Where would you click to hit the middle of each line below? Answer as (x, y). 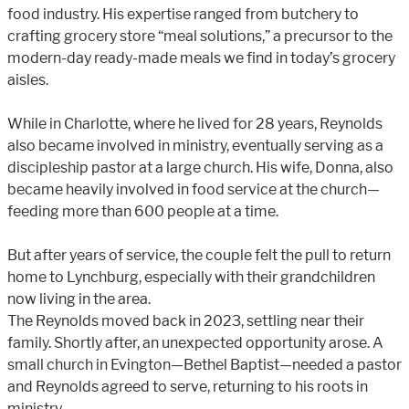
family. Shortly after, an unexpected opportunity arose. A (195, 342)
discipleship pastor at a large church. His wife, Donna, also (200, 167)
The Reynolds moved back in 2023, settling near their (186, 320)
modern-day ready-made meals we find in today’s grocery (201, 58)
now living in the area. (79, 299)
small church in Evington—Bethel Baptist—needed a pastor (204, 364)
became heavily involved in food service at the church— (194, 189)
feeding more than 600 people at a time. (143, 211)
